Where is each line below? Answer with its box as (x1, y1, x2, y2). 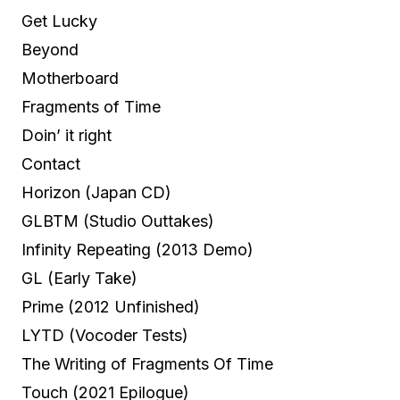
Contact (21, 154, 80, 173)
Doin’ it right (21, 126, 112, 145)
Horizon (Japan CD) (21, 183, 171, 202)
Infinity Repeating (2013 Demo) (21, 240, 254, 259)
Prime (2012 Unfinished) (21, 297, 200, 316)
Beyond (21, 40, 79, 59)
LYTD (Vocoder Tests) (21, 326, 188, 345)
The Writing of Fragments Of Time (21, 354, 273, 373)
